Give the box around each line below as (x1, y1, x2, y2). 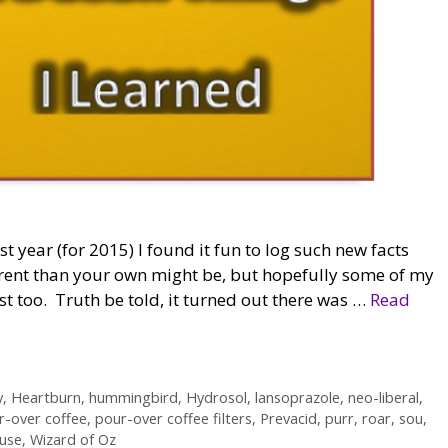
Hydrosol (185, 388, 247, 408)
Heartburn (10, 388, 81, 408)
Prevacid (260, 409, 317, 429)
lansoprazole (254, 388, 340, 408)
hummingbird (88, 388, 178, 408)
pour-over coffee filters (95, 409, 252, 429)
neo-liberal (347, 388, 419, 408)
